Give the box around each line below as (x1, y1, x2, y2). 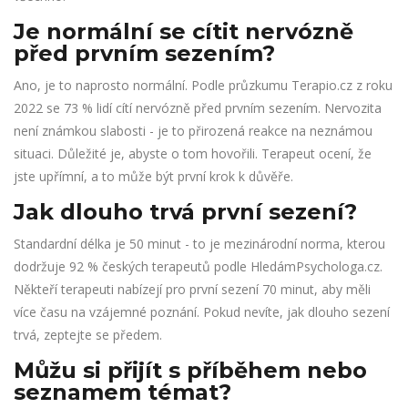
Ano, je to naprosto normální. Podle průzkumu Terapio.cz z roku (14, 76, 393, 95)
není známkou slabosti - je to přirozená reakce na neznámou (14, 122, 372, 140)
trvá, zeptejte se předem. (14, 326, 162, 344)
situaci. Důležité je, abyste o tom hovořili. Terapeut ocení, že (14, 145, 372, 163)
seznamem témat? (14, 379, 231, 406)
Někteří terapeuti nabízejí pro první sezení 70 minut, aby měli (14, 280, 371, 299)
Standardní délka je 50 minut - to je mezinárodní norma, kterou (14, 235, 385, 253)
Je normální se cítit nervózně (14, 18, 353, 46)
